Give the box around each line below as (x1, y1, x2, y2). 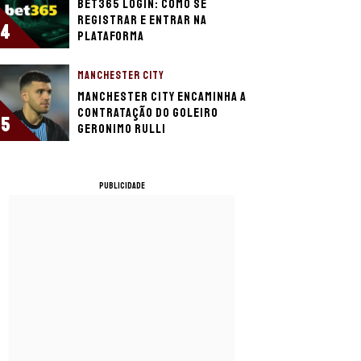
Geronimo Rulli (77, 121, 166, 137)
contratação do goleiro (77, 105, 218, 121)
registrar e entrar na (77, 12, 207, 28)
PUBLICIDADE (98, 180, 145, 191)
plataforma (77, 28, 144, 44)
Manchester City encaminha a (77, 89, 247, 105)
